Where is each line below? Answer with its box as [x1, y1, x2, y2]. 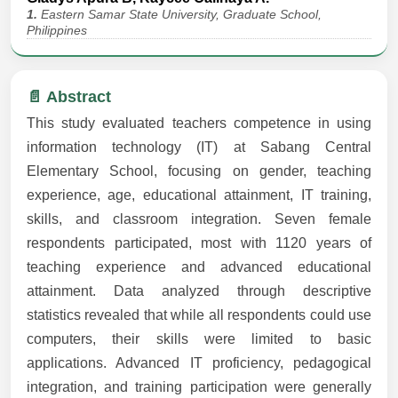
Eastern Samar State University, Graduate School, [41, 7, 322, 22]
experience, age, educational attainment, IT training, [27, 187, 371, 203]
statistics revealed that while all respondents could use [27, 307, 371, 323]
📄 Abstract [27, 88, 111, 107]
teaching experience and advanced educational [27, 259, 371, 275]
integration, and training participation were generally [27, 379, 371, 395]
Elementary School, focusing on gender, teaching [27, 163, 371, 179]
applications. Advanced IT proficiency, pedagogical [27, 355, 371, 371]
